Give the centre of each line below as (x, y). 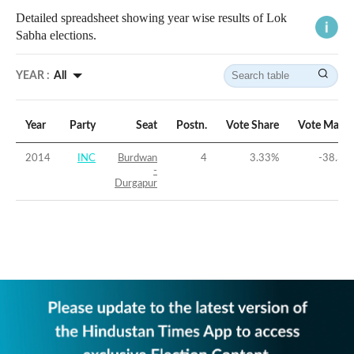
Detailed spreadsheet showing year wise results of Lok (151, 18)
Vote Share (252, 126)
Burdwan (137, 159)
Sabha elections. (56, 36)
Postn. (192, 126)
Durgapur (136, 184)
